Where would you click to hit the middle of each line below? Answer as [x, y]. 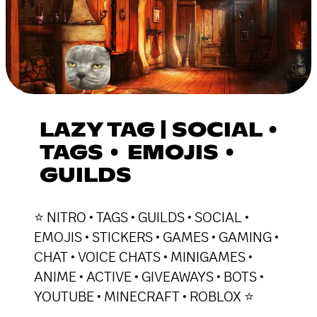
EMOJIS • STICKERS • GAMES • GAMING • [156, 237]
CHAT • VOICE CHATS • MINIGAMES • [143, 257]
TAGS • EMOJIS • [139, 153]
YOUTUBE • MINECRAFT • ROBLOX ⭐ [144, 296]
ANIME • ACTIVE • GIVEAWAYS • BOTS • [149, 276]
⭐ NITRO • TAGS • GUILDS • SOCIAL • [142, 217]
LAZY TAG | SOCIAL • [160, 131]
